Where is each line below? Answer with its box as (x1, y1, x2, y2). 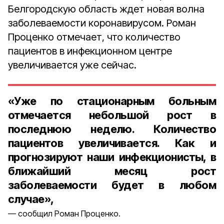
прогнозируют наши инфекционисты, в (8, 150, 216, 163)
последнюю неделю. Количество (8, 122, 216, 135)
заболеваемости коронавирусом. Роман (8, 17, 196, 29)
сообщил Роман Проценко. (18, 208, 120, 218)
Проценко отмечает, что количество (8, 31, 180, 43)
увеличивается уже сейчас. (8, 59, 139, 71)
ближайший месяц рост (8, 164, 216, 177)
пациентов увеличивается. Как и (8, 136, 216, 149)
